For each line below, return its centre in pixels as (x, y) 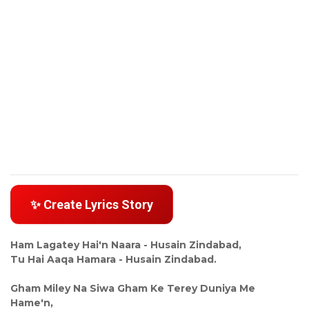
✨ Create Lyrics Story (92, 204)
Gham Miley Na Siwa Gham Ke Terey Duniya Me (133, 288)
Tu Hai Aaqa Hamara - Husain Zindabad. (113, 259)
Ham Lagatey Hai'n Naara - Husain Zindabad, (126, 245)
